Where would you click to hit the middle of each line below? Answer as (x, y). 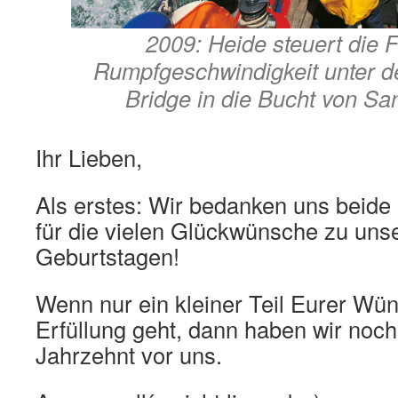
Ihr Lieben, (89, 157)
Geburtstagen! (107, 255)
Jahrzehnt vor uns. (129, 354)
